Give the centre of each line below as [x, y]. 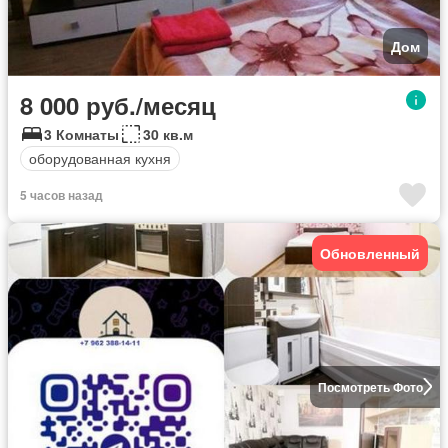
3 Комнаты [81, 133]
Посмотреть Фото [370, 386]
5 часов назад [61, 194]
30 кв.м [168, 133]
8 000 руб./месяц [118, 104]
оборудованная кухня [100, 158]
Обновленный [370, 252]
